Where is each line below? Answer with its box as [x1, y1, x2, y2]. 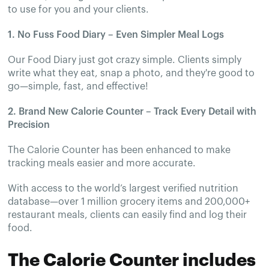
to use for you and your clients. [8, 4, 150, 14]
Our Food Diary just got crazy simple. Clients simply [8, 55, 242, 65]
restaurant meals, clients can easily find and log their [8, 210, 247, 220]
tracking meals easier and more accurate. [8, 158, 196, 168]
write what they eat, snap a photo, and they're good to [8, 68, 255, 78]
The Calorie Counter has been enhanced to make [8, 145, 231, 155]
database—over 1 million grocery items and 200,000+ [8, 196, 250, 207]
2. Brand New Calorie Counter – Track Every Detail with [8, 106, 257, 116]
